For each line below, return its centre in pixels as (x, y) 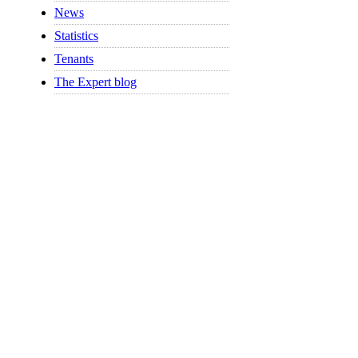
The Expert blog (95, 82)
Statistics (76, 36)
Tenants (74, 59)
